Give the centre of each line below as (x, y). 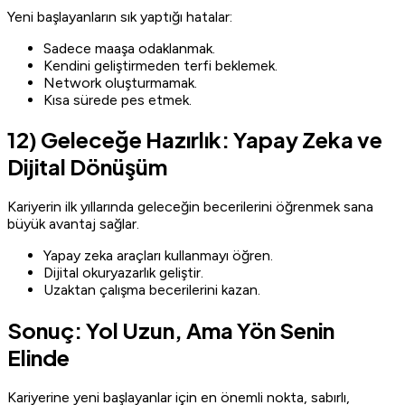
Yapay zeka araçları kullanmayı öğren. (158, 256)
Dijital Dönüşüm (87, 167)
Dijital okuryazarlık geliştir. (123, 273)
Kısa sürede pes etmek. (118, 99)
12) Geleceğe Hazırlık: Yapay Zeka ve (195, 140)
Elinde (38, 358)
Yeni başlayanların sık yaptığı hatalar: (120, 16)
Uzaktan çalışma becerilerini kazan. (152, 290)
